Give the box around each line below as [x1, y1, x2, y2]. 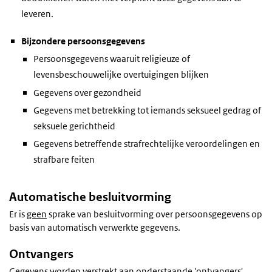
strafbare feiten [33, 153, 95, 165]
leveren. [21, 8, 53, 20]
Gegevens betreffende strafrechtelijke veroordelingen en [33, 137, 260, 149]
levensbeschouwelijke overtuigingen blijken [33, 69, 209, 81]
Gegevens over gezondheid [33, 86, 141, 98]
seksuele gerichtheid [33, 120, 115, 132]
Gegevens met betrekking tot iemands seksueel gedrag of [33, 104, 261, 116]
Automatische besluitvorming [9, 189, 171, 205]
